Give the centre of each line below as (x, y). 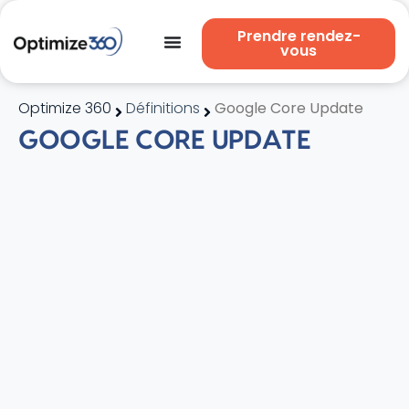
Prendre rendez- (299, 36)
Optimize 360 (65, 108)
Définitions (163, 108)
